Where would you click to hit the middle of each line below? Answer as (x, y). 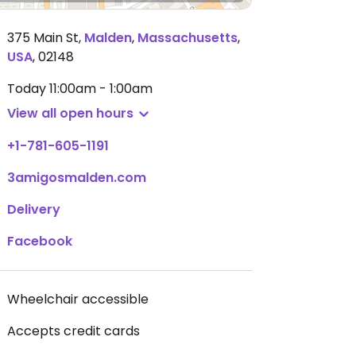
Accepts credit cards (74, 331)
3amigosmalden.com (77, 178)
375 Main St (43, 38)
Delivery (34, 209)
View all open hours (70, 113)
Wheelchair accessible (78, 299)
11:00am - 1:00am (101, 89)
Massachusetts (188, 38)
